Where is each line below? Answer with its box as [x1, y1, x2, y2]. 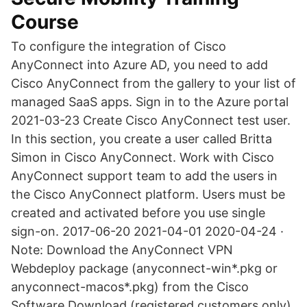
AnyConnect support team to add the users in [11, 169, 278, 183]
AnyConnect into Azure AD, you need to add [11, 58, 268, 72]
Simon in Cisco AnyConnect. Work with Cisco [11, 150, 274, 164]
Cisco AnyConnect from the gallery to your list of [11, 76, 296, 90]
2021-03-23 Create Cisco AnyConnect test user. [11, 113, 291, 127]
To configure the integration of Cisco [11, 39, 226, 53]
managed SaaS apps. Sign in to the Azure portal [11, 95, 288, 109]
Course [11, 10, 79, 34]
